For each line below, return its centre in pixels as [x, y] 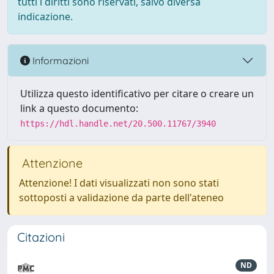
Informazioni [59, 60]
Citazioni [41, 237]
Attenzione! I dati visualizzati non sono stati [119, 183]
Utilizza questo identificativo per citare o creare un [137, 94]
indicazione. [45, 17]
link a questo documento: [79, 108]
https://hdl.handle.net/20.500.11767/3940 [118, 124]
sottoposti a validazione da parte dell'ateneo [121, 198]
